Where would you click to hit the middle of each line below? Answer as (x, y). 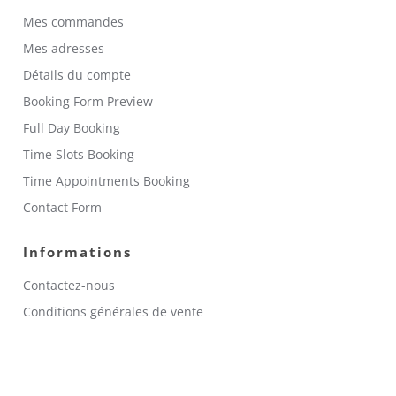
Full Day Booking (72, 128)
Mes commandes (74, 22)
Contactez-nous (69, 286)
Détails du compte (77, 75)
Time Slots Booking (79, 155)
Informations (78, 252)
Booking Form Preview (88, 102)
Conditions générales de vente (114, 312)
